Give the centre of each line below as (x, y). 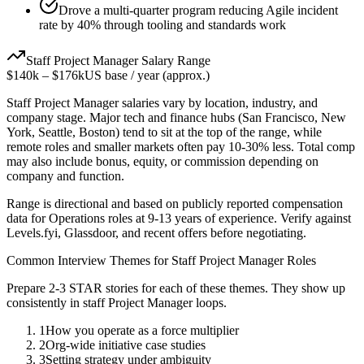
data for (28, 219)
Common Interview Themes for (89, 261)
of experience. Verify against (276, 219)
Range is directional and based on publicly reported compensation (175, 204)
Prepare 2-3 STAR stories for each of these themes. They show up (176, 288)
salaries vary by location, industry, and (218, 103)
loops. (210, 303)
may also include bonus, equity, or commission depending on (162, 162)
